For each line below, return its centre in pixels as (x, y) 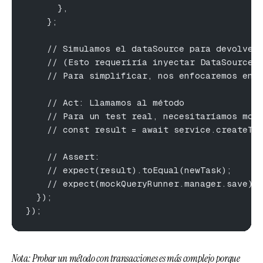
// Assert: (63, 156)
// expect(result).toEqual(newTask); (129, 170)
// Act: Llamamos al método (105, 102)
